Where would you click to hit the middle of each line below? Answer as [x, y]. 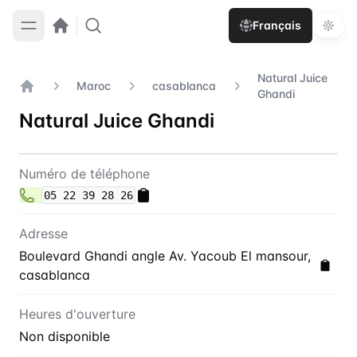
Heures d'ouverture [77, 314]
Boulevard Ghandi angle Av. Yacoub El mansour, [165, 256]
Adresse [43, 233]
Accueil [40, 103]
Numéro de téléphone [84, 174]
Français [277, 25]
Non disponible [65, 336]
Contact [56, 166]
